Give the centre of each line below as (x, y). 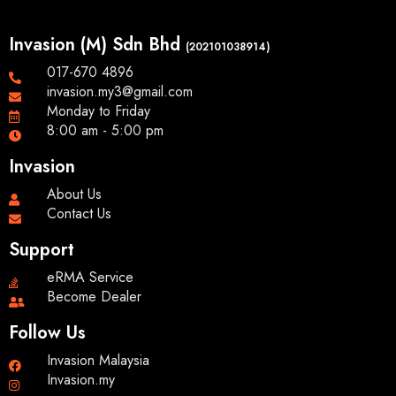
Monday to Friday (98, 111)
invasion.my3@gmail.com (119, 92)
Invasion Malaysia (98, 361)
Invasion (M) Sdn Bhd (97, 45)
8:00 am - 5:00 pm (105, 131)
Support (42, 250)
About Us (74, 194)
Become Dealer (94, 297)
